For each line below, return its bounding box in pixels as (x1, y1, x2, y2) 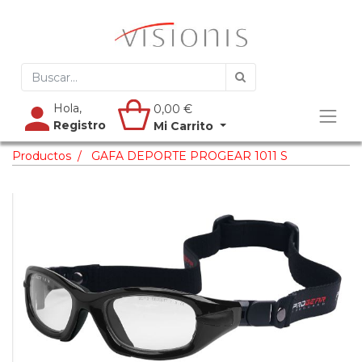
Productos (12, 149, 71, 163)
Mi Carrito (154, 119, 213, 133)
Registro (53, 118, 106, 133)
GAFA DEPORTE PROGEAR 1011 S (91, 149, 288, 163)
